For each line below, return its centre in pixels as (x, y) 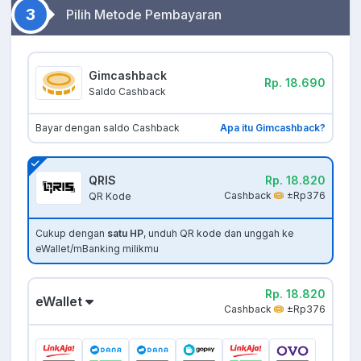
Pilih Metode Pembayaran (144, 14)
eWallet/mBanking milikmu (97, 248)
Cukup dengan (71, 233)
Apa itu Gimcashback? (273, 127)
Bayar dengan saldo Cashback (108, 127)
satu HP (125, 233)
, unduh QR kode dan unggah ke (219, 233)
